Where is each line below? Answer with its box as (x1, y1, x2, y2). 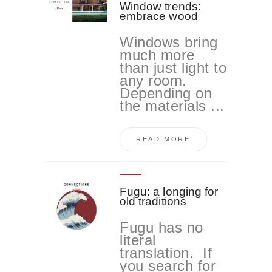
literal (120, 231, 156, 248)
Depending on (120, 85, 212, 102)
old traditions (120, 194, 186, 208)
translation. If (120, 244, 212, 261)
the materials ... (120, 98, 225, 115)
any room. (120, 72, 187, 89)
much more (120, 47, 195, 64)
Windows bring (120, 34, 218, 51)
